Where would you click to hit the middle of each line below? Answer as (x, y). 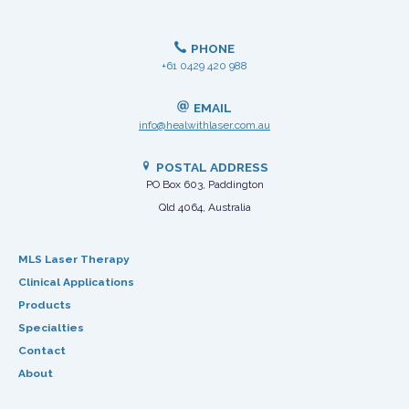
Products (45, 305)
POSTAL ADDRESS (213, 168)
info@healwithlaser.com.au (204, 125)
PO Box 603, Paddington (204, 185)
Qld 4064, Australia (204, 208)
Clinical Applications (76, 283)
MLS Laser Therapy (74, 260)
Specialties (51, 328)
